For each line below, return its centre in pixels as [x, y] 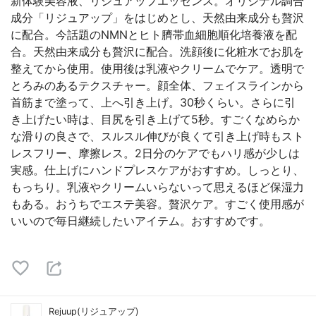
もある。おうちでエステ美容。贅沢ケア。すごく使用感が [157, 204]
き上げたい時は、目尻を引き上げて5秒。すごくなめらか [155, 119]
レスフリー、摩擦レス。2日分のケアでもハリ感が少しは [155, 153]
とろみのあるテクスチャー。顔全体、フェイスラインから [157, 85]
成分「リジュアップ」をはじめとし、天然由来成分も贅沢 [157, 18]
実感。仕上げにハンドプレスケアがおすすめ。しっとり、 [157, 170]
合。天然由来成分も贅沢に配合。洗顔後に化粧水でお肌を [157, 51]
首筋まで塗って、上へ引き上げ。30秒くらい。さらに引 [153, 102]
